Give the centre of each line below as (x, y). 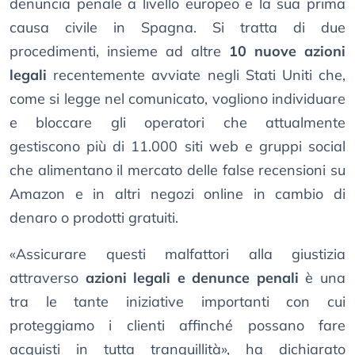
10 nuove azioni (287, 52)
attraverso (48, 278)
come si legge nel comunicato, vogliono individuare (177, 99)
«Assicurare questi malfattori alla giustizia (177, 254)
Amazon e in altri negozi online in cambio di (177, 194)
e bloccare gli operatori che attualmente (177, 123)
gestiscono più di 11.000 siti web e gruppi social (177, 147)
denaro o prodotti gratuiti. (94, 218)
